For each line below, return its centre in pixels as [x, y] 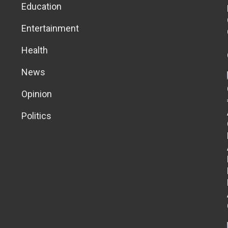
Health [35, 50]
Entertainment [50, 28]
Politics [37, 116]
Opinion [37, 94]
